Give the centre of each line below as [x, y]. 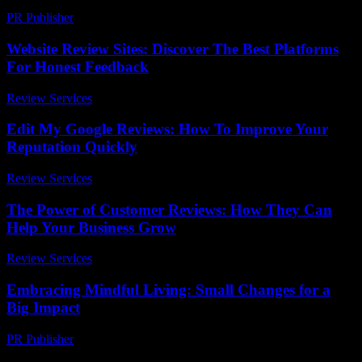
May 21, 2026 [135, 178]
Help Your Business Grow [91, 227]
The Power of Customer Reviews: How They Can [169, 209]
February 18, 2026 [128, 339]
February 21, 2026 [128, 18]
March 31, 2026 [140, 259]
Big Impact [43, 308]
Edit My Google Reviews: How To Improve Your [167, 129]
